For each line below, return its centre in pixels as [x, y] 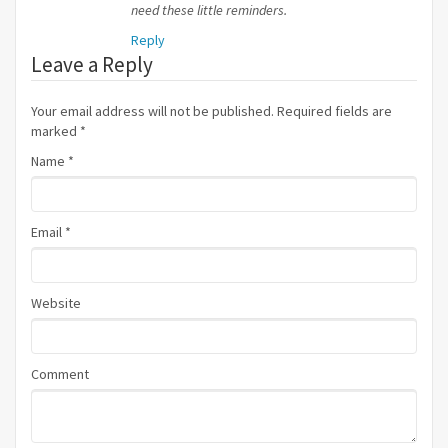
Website [56, 303]
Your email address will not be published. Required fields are [211, 111]
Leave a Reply [94, 64]
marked [55, 131]
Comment [60, 374]
